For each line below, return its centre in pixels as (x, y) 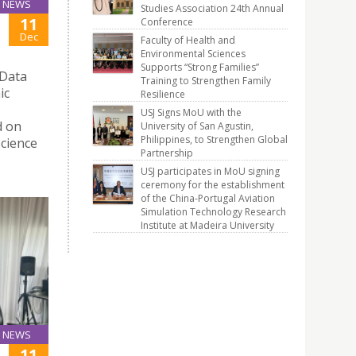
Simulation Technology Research (213, 212)
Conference (167, 22)
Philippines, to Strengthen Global (214, 139)
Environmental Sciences (193, 54)
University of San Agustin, (197, 126)
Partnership (167, 153)
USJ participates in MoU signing (210, 171)
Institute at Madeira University (207, 225)
